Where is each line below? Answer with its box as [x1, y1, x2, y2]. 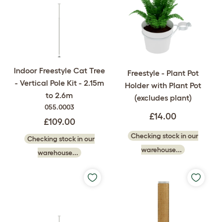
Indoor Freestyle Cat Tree [13, 65, 105, 75]
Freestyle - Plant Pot [127, 68, 199, 78]
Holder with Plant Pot [124, 81, 201, 90]
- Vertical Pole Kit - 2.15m [14, 78, 104, 87]
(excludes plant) [134, 93, 192, 103]
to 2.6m [46, 90, 73, 100]
